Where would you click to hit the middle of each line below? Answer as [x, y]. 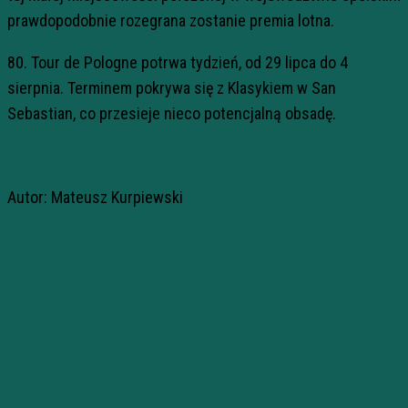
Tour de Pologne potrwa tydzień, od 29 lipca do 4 [189, 62]
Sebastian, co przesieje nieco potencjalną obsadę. [172, 113]
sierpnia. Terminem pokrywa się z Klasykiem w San [172, 88]
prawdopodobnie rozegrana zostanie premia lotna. [171, 20]
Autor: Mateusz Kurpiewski [95, 197]
